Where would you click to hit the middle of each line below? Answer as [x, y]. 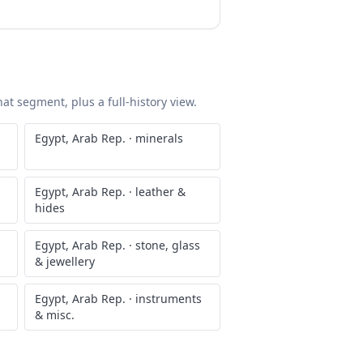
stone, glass [168, 245]
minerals [159, 138]
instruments [169, 299]
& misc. [55, 315]
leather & [160, 192]
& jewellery [65, 261]
